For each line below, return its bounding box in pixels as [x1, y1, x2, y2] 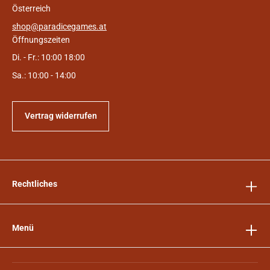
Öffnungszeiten [12, 34, 70, 45]
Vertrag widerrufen [24, 111, 97, 121]
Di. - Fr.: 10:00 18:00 [12, 52, 85, 63]
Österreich [12, 3, 51, 13]
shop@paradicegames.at [12, 21, 107, 31]
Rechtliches [12, 179, 57, 189]
